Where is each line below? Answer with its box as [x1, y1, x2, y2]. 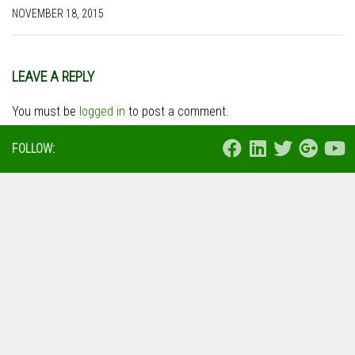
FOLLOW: [12, 140, 55, 156]
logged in [79, 103, 125, 119]
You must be [12, 103, 79, 119]
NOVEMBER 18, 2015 [12, 6, 104, 20]
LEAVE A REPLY [12, 67, 94, 85]
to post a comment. [125, 103, 229, 119]
